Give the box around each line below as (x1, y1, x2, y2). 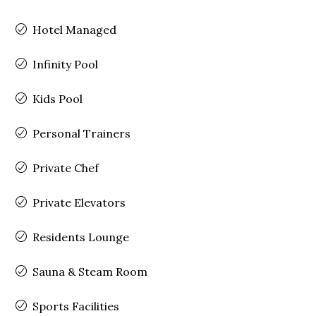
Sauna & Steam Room (32, 264, 148, 279)
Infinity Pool (32, 56, 99, 71)
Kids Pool (32, 91, 83, 106)
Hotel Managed (32, 22, 117, 37)
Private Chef (32, 160, 99, 175)
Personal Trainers (32, 126, 131, 140)
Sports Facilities (32, 298, 120, 313)
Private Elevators (32, 195, 126, 209)
